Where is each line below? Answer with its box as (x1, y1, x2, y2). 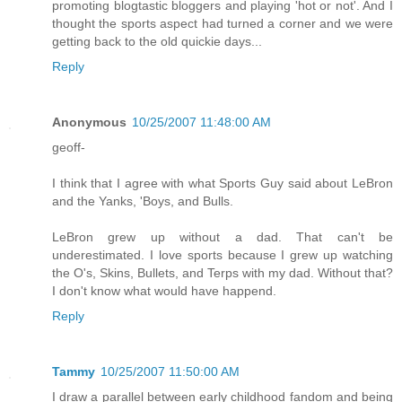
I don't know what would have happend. (52, 283, 276, 298)
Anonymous (52, 114, 127, 129)
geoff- (52, 139, 85, 154)
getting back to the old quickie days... (52, 33, 262, 48)
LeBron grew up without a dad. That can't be (52, 229, 393, 244)
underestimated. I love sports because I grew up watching (52, 247, 393, 262)
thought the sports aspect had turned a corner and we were (52, 15, 393, 31)
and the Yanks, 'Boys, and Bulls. (52, 193, 233, 208)
